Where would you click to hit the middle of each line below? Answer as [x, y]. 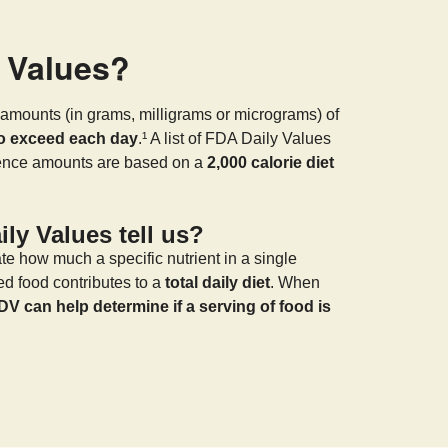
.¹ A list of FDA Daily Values [234, 138]
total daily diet [217, 282]
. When [295, 282]
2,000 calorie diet [270, 162]
